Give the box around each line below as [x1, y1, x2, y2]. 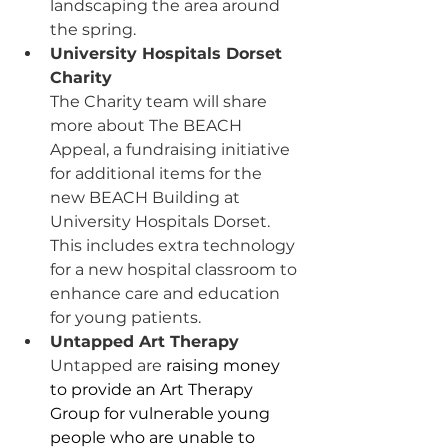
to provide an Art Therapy [50, 380, 257, 399]
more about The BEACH [50, 116, 246, 135]
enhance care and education [50, 284, 284, 303]
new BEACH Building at [50, 188, 244, 207]
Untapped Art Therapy [50, 332, 239, 351]
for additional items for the [50, 164, 266, 183]
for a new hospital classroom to [50, 260, 301, 279]
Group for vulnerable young [50, 404, 274, 423]
